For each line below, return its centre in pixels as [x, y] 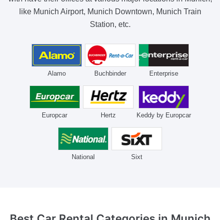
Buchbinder [110, 73]
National [83, 157]
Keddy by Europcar [164, 115]
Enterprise [164, 73]
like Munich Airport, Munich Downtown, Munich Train [110, 12]
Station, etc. [110, 25]
